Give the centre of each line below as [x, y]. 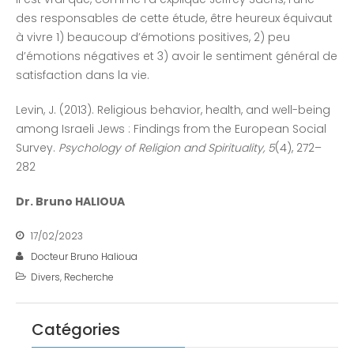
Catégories [76, 330]
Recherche [89, 277]
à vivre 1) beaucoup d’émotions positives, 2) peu [153, 38]
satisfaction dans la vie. [83, 75]
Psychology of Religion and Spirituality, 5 [167, 148]
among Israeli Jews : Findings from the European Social [171, 129]
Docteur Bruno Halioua [84, 257]
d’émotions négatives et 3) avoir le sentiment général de [177, 56]
